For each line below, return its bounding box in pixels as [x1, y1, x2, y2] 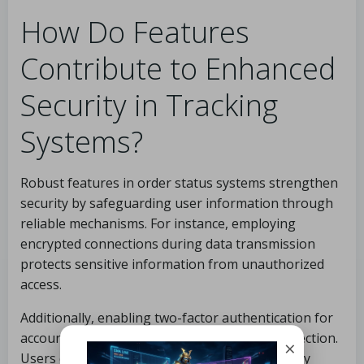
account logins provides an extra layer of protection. [20, 329, 338, 347]
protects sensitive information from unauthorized [20, 255, 324, 273]
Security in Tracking [20, 85, 278, 125]
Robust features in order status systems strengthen [20, 174, 338, 192]
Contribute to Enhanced [20, 49, 336, 89]
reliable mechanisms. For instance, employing [20, 214, 296, 232]
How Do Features [20, 12, 249, 52]
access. [20, 275, 62, 293]
